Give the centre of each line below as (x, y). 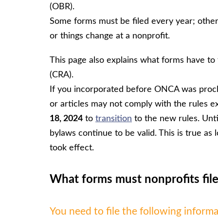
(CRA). (62, 75)
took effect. (72, 148)
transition (114, 118)
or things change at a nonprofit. (110, 36)
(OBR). (62, 7)
